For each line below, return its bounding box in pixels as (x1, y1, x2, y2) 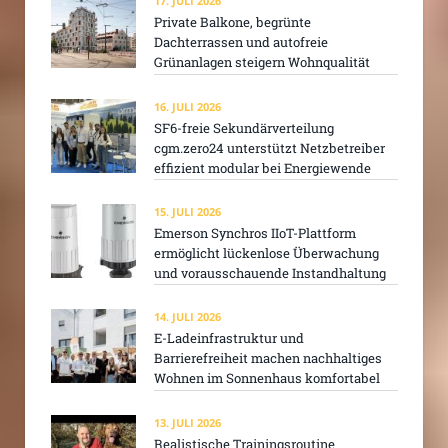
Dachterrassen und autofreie (154, 33, 328, 52)
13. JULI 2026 (154, 414, 221, 430)
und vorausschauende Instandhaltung (154, 264, 386, 283)
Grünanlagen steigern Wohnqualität (154, 53, 370, 72)
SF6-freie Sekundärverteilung (154, 118, 334, 137)
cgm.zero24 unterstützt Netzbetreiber (154, 138, 385, 157)
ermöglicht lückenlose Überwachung (154, 244, 379, 263)
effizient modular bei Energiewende (154, 158, 371, 177)
